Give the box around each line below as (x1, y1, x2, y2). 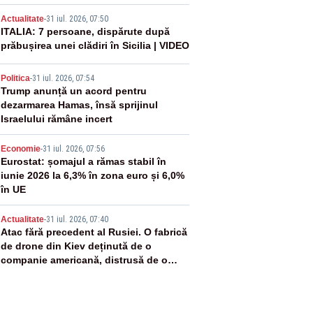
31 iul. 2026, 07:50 (45, 14, 108, 24)
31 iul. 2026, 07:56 (42, 144, 105, 154)
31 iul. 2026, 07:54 (31, 73, 94, 83)
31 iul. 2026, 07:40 (45, 214, 108, 224)
